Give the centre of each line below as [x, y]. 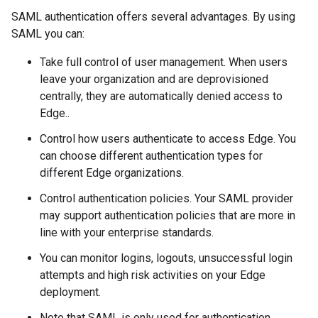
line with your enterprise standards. [127, 232]
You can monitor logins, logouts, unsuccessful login [166, 258]
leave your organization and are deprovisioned [154, 79]
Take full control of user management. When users [164, 62]
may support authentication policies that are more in [168, 215]
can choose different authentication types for [151, 156]
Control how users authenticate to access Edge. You [168, 139]
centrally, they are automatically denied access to [161, 96]
